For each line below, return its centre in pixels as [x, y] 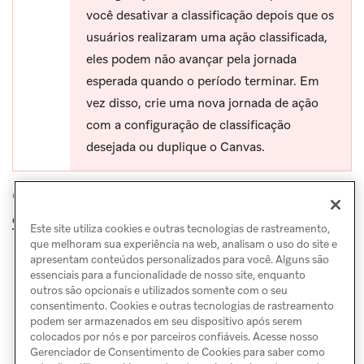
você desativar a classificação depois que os [210, 16]
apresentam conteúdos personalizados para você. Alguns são [179, 260]
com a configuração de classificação [188, 126]
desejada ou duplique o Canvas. [175, 147]
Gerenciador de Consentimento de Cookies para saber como [177, 353]
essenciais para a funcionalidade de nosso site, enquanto [167, 275]
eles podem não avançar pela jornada [191, 60]
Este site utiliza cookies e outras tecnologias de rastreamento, [180, 229]
